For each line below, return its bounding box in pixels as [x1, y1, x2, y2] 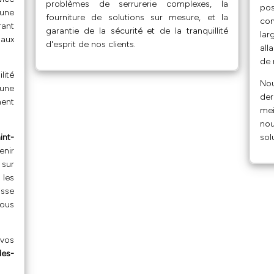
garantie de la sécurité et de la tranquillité [45, 25, 229, 36]
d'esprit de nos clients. [45, 39, 136, 50]
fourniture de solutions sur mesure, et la [45, 12, 229, 23]
